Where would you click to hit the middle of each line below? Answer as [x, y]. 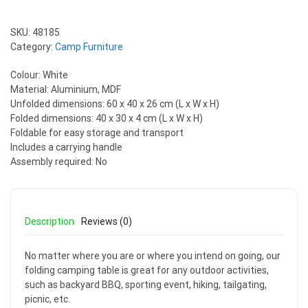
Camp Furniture [89, 47]
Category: [33, 47]
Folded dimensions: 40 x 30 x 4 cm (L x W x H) [107, 118]
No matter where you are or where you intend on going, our [153, 256]
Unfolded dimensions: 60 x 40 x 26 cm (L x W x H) [115, 104]
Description [49, 221]
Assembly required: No [59, 162]
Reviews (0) [107, 221]
